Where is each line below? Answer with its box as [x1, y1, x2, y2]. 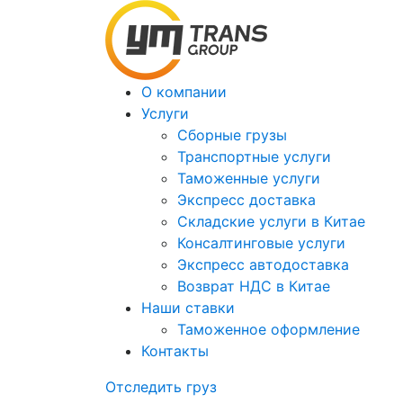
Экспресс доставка [177, 191, 316, 209]
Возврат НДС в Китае [177, 277, 330, 295]
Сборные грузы [177, 126, 287, 144]
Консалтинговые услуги [177, 234, 345, 252]
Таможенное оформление [177, 320, 360, 338]
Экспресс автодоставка [177, 255, 349, 273]
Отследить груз [105, 378, 217, 396]
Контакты [141, 342, 209, 360]
